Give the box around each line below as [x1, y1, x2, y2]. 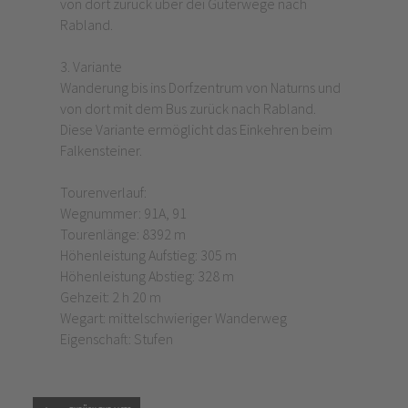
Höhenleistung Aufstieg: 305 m [59, 246, 240, 265]
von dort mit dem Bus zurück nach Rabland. [59, 99, 316, 118]
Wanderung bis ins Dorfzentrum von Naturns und [59, 78, 341, 97]
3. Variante [59, 57, 125, 76]
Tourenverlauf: [59, 183, 147, 202]
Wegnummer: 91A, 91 [59, 204, 189, 223]
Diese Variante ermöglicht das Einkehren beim [59, 120, 332, 139]
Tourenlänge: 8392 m [59, 225, 189, 244]
